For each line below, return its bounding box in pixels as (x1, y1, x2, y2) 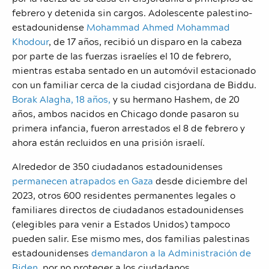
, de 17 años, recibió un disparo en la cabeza (49, 34, 242, 49)
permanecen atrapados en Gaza (12, 173, 153, 188)
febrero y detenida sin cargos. (12, 5, 148, 20)
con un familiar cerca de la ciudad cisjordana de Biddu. (12, 77, 256, 92)
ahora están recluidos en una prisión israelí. (12, 134, 205, 150)
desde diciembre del (153, 173, 247, 188)
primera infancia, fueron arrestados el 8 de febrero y (12, 120, 245, 135)
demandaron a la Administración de (91, 245, 251, 260)
